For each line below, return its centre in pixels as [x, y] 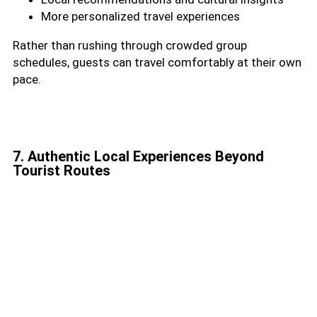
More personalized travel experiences [140, 16]
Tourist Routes [62, 170]
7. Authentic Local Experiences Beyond [138, 156]
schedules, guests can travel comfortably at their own [157, 62]
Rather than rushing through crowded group [130, 45]
